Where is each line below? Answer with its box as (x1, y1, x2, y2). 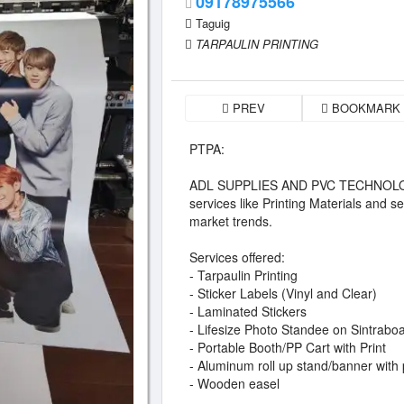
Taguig (196, 14, 230, 32)
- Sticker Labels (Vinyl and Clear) (189, 284, 377, 302)
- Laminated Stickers (189, 302, 307, 320)
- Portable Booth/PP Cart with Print (189, 338, 386, 356)
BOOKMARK (328, 99, 400, 116)
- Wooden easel (189, 374, 280, 392)
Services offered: (189, 248, 285, 266)
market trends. (189, 212, 272, 230)
